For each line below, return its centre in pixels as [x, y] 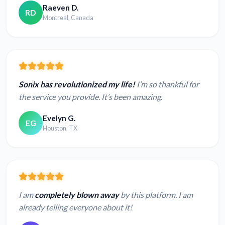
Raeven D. [61, 8]
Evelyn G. [59, 118]
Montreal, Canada [68, 18]
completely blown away [77, 194]
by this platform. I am [156, 194]
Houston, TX [60, 128]
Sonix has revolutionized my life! [77, 84]
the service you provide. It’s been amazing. [90, 96]
